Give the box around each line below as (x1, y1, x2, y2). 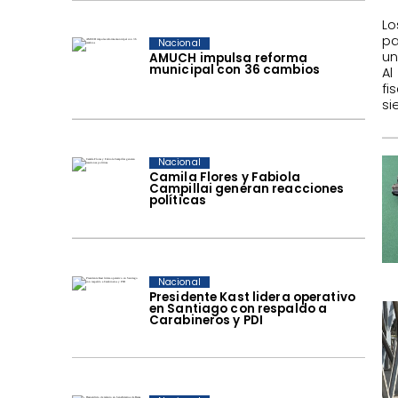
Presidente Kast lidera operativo (148, 288, 356, 306)
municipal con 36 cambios (148, 61, 320, 79)
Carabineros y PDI (148, 311, 264, 329)
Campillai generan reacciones (148, 180, 345, 198)
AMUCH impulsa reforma (148, 50, 308, 68)
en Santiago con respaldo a (148, 299, 328, 317)
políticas (148, 192, 207, 210)
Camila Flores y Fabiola (148, 169, 300, 187)
